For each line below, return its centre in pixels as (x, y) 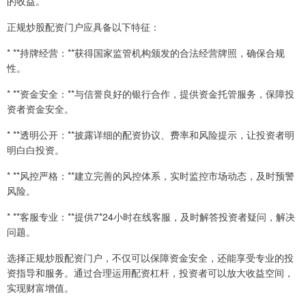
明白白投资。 (36, 150)
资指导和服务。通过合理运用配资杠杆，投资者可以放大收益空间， (150, 273)
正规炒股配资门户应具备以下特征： (83, 27)
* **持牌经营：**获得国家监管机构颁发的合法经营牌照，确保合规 (146, 53)
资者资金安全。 (40, 109)
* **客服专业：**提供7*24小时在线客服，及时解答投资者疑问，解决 (151, 217)
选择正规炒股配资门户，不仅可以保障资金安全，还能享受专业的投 (150, 258)
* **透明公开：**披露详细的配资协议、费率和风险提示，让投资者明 (151, 135)
